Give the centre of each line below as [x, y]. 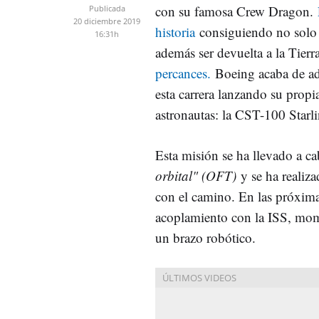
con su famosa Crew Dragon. [236, 11]
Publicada [107, 8]
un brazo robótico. [205, 237]
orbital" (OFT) [198, 175]
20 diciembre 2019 [107, 21]
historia [175, 31]
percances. [183, 73]
